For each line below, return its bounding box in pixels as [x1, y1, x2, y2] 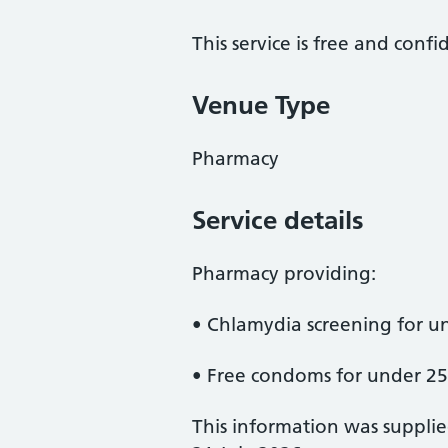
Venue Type [192, 89, 330, 121]
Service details [192, 204, 364, 236]
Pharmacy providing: [192, 262, 376, 285]
